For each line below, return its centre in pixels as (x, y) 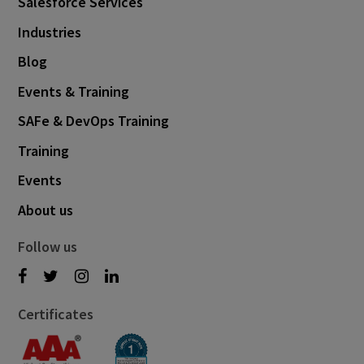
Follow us (48, 246)
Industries (50, 32)
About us (46, 210)
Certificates (56, 314)
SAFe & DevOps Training (94, 121)
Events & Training (74, 91)
